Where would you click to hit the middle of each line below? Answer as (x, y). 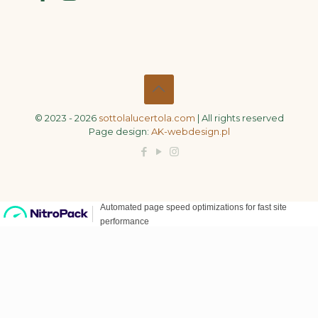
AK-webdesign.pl (190, 132)
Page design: (120, 132)
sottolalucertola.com (147, 118)
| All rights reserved (239, 118)
